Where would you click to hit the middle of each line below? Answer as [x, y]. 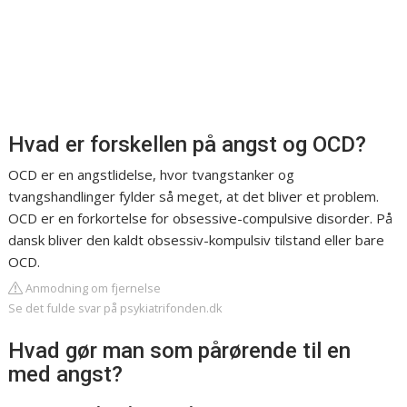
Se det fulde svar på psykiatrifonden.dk [116, 308]
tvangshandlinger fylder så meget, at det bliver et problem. [194, 197]
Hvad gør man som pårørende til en [180, 351]
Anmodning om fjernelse [92, 288]
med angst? [66, 375]
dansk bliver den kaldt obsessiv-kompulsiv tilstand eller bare [197, 240]
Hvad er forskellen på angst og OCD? [188, 145]
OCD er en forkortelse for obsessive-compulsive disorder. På [201, 218]
